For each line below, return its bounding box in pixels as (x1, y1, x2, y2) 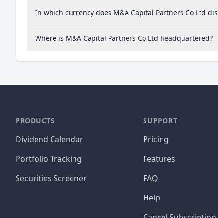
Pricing (143, 134, 169, 145)
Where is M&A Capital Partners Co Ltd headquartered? (35, 34, 213, 43)
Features (143, 153, 176, 164)
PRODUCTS (16, 116, 55, 125)
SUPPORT (143, 116, 178, 125)
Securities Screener (16, 173, 87, 183)
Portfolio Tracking (16, 153, 82, 164)
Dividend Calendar (16, 134, 83, 145)
